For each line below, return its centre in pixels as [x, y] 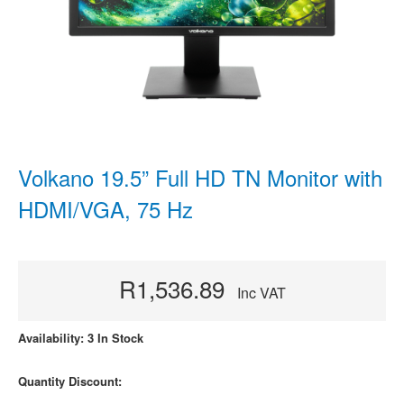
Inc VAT [261, 293]
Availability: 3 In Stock [81, 338]
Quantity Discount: [70, 381]
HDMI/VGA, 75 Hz [106, 209]
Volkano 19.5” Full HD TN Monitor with [200, 177]
